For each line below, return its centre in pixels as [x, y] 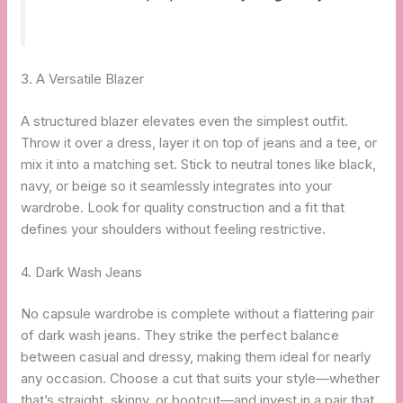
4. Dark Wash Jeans [82, 272]
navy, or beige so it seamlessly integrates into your [177, 185]
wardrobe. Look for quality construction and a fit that [183, 207]
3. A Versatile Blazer [83, 79]
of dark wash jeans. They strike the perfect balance [180, 336]
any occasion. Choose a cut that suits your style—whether [201, 379]
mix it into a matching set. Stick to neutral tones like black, [199, 164]
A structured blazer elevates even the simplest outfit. [185, 121]
